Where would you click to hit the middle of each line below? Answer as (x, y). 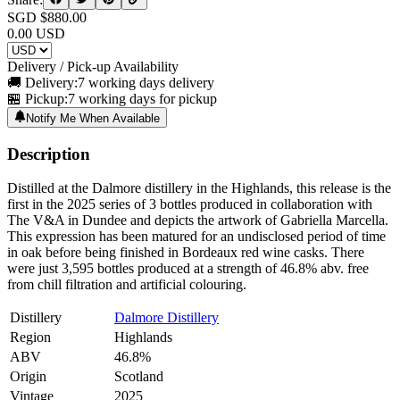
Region (30, 337)
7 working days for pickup (142, 99)
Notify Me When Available (93, 118)
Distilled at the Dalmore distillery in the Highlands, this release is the (199, 188)
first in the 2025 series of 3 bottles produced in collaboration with (190, 204)
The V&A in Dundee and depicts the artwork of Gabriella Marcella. (198, 221)
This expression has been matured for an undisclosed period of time (196, 237)
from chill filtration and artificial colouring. (130, 285)
